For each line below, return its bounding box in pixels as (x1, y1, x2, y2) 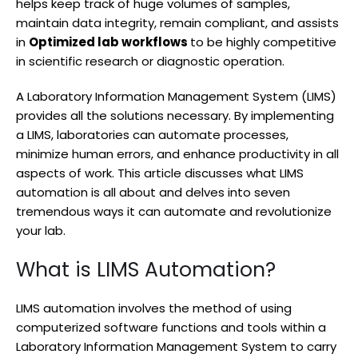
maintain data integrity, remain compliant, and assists (16, 14, 339, 31)
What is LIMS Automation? (16, 255, 276, 284)
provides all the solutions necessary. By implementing (16, 106, 334, 124)
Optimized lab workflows (29, 33, 190, 50)
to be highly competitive (190, 33, 336, 50)
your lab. (16, 221, 66, 239)
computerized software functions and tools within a (16, 318, 326, 336)
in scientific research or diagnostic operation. (16, 52, 284, 70)
